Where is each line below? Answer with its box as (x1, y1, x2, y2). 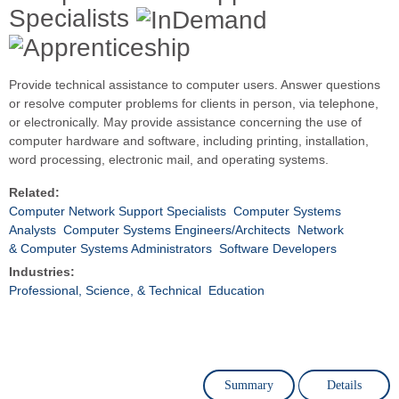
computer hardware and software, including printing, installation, (9, 134, 369, 149)
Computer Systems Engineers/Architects (63, 223, 290, 238)
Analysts (9, 223, 56, 238)
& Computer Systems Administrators (9, 241, 212, 256)
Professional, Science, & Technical (9, 283, 201, 298)
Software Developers (219, 241, 337, 256)
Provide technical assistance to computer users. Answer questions (9, 77, 380, 93)
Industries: (9, 265, 75, 280)
